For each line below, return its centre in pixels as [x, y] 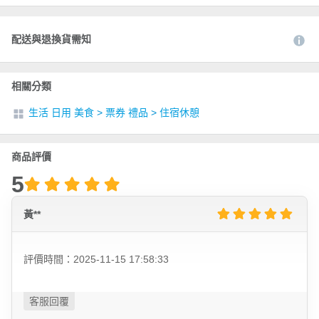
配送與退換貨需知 [51, 40]
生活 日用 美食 [61, 113]
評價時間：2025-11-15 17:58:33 [96, 260]
